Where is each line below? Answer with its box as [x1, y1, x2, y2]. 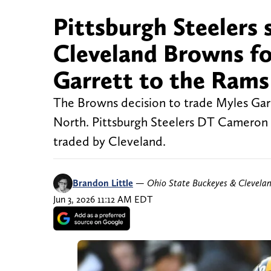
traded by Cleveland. [53, 134, 166, 149]
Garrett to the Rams [53, 65, 269, 95]
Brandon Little [73, 177, 133, 189]
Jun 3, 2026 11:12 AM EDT [53, 194, 152, 206]
